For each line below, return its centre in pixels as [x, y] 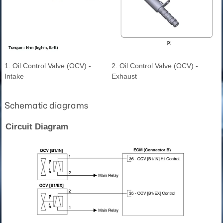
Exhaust [124, 76]
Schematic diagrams [46, 106]
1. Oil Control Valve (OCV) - [48, 66]
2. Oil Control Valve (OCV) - [155, 66]
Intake [14, 76]
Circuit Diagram [37, 127]
